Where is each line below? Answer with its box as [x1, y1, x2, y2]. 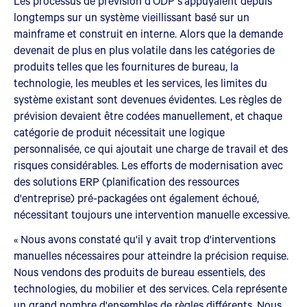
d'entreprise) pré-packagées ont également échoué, [14, 190, 259, 205]
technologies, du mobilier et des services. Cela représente [14, 280, 287, 295]
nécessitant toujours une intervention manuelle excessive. [14, 206, 290, 221]
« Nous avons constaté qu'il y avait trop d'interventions [14, 231, 275, 246]
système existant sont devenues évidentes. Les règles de [14, 91, 282, 106]
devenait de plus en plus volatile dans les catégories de [14, 42, 275, 57]
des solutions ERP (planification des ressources [14, 173, 239, 188]
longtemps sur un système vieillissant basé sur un [14, 9, 249, 24]
